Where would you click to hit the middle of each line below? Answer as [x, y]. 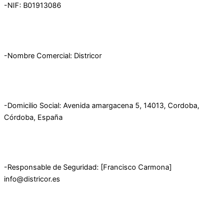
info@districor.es [32, 179]
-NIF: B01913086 [33, 6]
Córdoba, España [33, 117]
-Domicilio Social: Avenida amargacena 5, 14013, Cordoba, [102, 105]
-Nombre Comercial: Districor [53, 55]
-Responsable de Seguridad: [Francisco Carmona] [88, 167]
